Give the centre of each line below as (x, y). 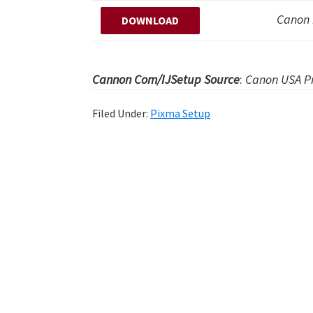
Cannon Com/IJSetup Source (166, 79)
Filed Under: (121, 113)
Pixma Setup (180, 113)
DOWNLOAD (150, 20)
